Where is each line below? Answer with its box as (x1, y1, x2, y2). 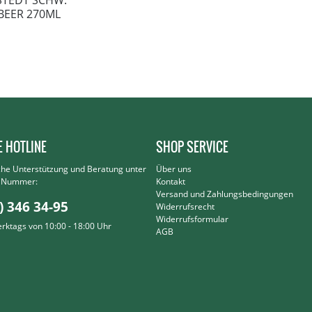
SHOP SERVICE (156, 138, 228, 156)
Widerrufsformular (156, 213, 228, 225)
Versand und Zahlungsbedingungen (156, 188, 293, 200)
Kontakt (156, 175, 185, 187)
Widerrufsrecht (156, 201, 214, 212)
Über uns (156, 163, 192, 175)
